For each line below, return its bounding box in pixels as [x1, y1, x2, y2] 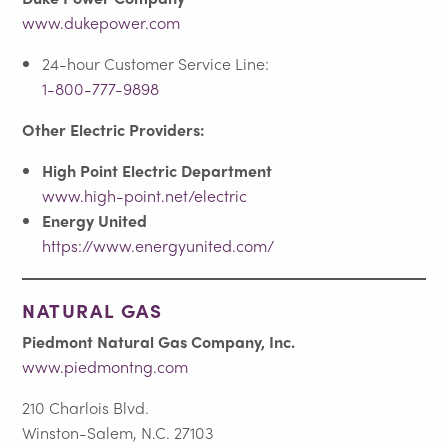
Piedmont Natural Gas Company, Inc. [22, 329, 296, 353]
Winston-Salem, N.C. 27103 [22, 420, 214, 444]
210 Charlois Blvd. [22, 395, 150, 419]
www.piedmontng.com [22, 354, 189, 378]
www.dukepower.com [22, 10, 181, 34]
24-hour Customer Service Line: [42, 51, 270, 75]
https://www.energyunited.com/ [42, 233, 275, 257]
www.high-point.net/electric [42, 183, 248, 207]
